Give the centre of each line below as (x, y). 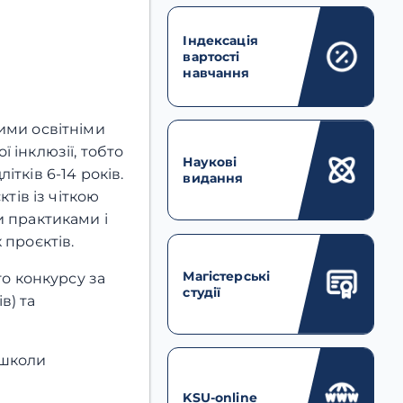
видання (213, 179)
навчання (216, 72)
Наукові (210, 162)
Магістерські (227, 276)
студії (202, 292)
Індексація (220, 40)
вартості (211, 56)
